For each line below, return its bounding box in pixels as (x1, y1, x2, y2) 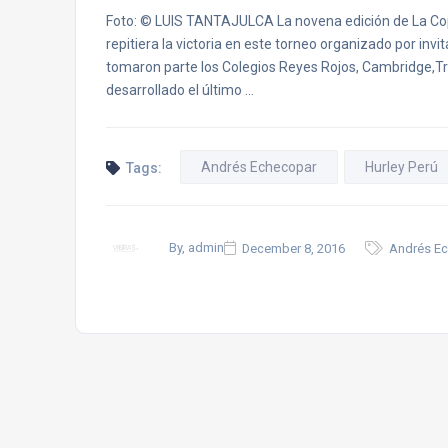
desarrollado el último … (106, 82, 254, 98)
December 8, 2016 (242, 240, 345, 256)
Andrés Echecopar (201, 159, 317, 175)
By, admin (169, 239, 224, 255)
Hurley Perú (365, 159, 438, 175)
